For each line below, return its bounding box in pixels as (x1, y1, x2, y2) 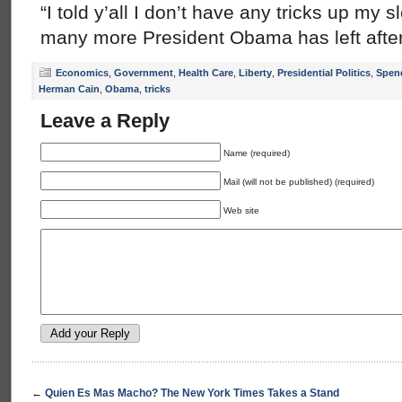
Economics (56, 67, 109, 78)
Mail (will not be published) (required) (223, 177, 374, 187)
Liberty (239, 67, 272, 78)
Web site (223, 205, 259, 215)
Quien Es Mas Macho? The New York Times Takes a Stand (45, 387, 339, 399)
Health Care (179, 67, 233, 78)
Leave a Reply (40, 109, 170, 132)
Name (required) (223, 148, 290, 158)
